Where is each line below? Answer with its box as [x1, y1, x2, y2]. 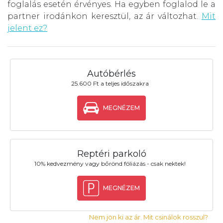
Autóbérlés [87, 68, 136, 79]
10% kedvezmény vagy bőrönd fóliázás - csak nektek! [34, 160, 186, 168]
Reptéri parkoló [77, 148, 146, 159]
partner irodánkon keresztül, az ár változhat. [7, 11, 202, 21]
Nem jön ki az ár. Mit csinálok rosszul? [89, 213, 208, 222]
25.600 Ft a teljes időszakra [71, 79, 149, 87]
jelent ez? [7, 23, 47, 33]
